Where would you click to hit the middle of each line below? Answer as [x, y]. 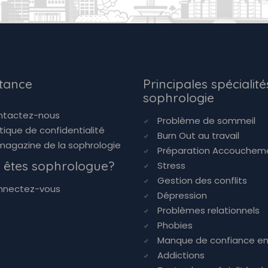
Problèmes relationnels [208, 210]
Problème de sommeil [206, 121]
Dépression [182, 195]
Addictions [181, 255]
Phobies [175, 225]
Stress [171, 165]
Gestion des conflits [202, 180]
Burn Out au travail [198, 135]
